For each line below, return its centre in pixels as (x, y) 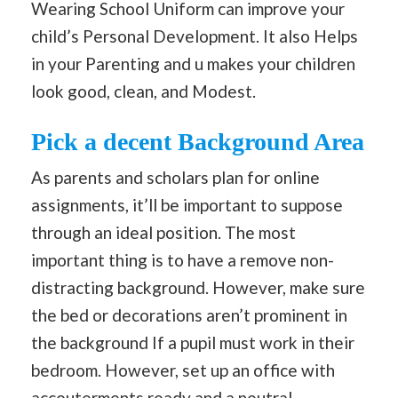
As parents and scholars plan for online (175, 178)
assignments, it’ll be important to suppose (187, 205)
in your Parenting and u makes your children (193, 63)
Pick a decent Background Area (198, 142)
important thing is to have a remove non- (183, 260)
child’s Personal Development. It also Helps (195, 36)
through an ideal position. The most (163, 233)
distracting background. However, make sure (198, 288)
